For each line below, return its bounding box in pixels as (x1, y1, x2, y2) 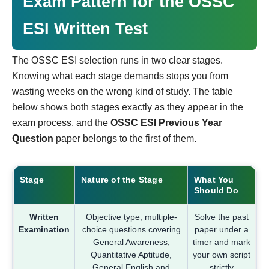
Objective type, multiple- (85, 212, 177, 222)
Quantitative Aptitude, (91, 250, 172, 260)
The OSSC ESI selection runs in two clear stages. (12, 55, 223, 66)
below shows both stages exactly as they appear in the (12, 102, 243, 113)
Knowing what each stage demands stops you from (12, 71, 228, 82)
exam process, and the (12, 118, 110, 128)
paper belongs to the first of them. (53, 133, 196, 144)
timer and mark (193, 237, 250, 247)
